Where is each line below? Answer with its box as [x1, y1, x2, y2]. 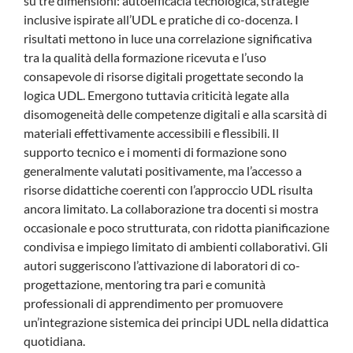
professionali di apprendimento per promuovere [24, 295, 283, 310]
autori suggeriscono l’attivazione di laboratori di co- [24, 257, 300, 273]
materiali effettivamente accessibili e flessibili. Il [24, 124, 279, 140]
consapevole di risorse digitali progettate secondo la [24, 68, 303, 84]
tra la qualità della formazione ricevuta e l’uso [24, 49, 266, 65]
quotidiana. [24, 333, 85, 348]
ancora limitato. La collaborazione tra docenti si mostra [24, 200, 318, 216]
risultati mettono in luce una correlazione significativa [24, 30, 312, 46]
